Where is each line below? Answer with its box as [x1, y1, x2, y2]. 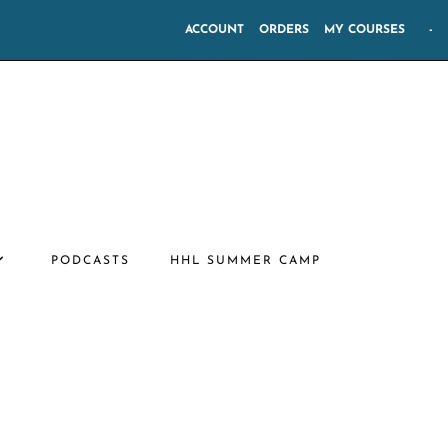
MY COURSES [324, 24, 405, 36]
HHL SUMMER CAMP [170, 255, 321, 267]
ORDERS [259, 24, 309, 36]
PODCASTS [51, 255, 130, 267]
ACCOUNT [185, 24, 244, 36]
